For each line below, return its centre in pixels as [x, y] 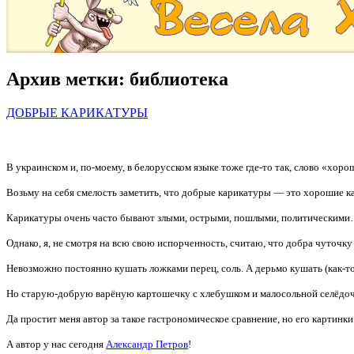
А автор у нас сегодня [56, 345]
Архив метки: [68, 79]
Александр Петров [147, 345]
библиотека [179, 79]
